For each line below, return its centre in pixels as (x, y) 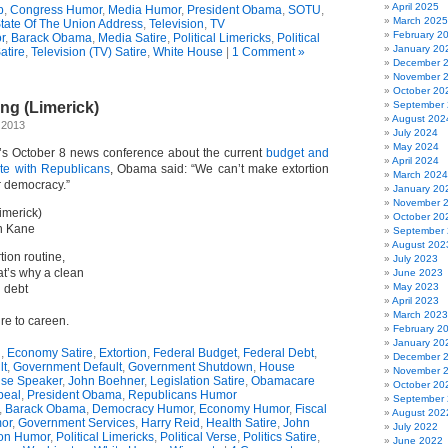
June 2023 (418, 272)
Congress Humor (56, 10)
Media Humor (144, 10)
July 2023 (415, 258)
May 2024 (416, 146)
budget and (297, 153)
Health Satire (241, 423)
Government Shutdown (190, 367)
